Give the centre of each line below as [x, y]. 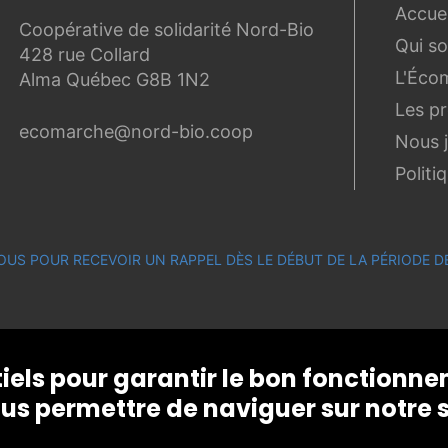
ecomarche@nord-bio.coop [136, 131]
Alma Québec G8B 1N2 [114, 79]
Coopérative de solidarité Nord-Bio [166, 29]
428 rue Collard [84, 54]
